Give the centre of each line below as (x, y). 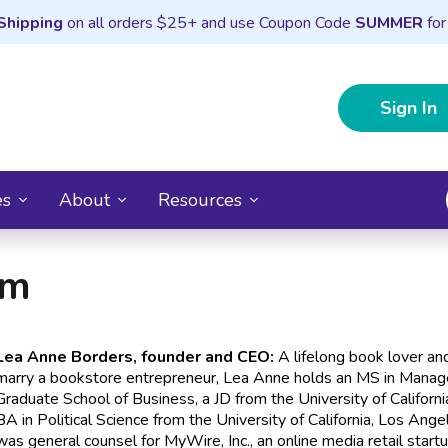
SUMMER (390, 23)
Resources (200, 199)
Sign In (408, 107)
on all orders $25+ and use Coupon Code (208, 23)
